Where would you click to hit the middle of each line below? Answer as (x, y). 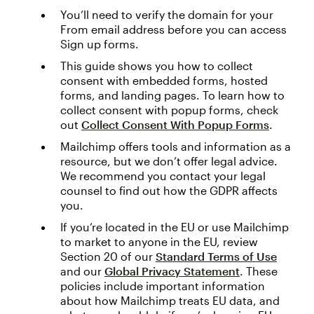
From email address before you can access (173, 29)
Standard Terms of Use (216, 256)
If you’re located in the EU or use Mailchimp (175, 227)
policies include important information (163, 286)
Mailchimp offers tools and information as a (176, 146)
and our (82, 271)
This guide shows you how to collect (157, 66)
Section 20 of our (108, 256)
